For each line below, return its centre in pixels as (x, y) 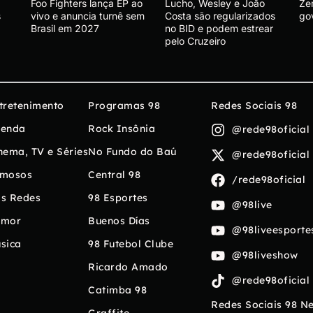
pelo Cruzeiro (195, 41)
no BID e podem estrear (219, 28)
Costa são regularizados (220, 15)
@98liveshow (265, 255)
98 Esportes (118, 197)
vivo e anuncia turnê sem (88, 15)
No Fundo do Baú (132, 151)
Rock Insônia (122, 128)
